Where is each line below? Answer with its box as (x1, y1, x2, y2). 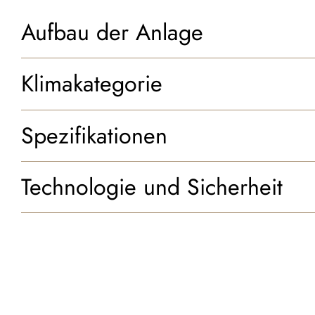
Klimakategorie (21, 67, 163, 101)
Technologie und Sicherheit (21, 170, 283, 203)
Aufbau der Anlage (21, 16, 204, 49)
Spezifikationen (21, 119, 168, 152)
